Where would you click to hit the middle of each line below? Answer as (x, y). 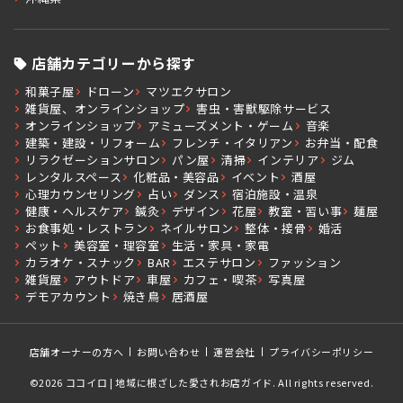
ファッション (304, 263)
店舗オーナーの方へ (76, 352)
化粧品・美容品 (176, 177)
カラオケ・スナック (81, 263)
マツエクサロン (189, 92)
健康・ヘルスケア (75, 211)
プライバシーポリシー (321, 352)
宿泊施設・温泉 (275, 194)
